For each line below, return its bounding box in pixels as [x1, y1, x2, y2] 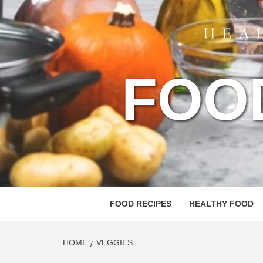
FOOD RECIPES [109, 199, 171, 208]
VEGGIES [96, 238, 133, 247]
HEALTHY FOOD [188, 199, 254, 208]
